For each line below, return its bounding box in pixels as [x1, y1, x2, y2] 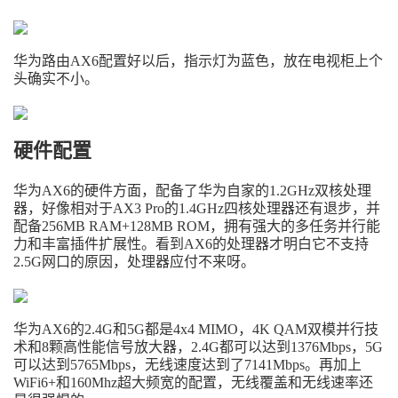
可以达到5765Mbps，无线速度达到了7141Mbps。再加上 [13, 357, 362, 372]
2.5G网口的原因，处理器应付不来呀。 [13, 254, 255, 269]
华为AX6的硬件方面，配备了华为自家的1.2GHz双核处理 [13, 183, 371, 198]
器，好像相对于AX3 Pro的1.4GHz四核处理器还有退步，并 [13, 201, 380, 216]
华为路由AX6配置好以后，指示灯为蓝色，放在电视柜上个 [13, 53, 383, 68]
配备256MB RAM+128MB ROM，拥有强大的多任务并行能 [13, 219, 380, 234]
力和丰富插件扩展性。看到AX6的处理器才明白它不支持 [13, 236, 369, 251]
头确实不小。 [13, 71, 99, 86]
